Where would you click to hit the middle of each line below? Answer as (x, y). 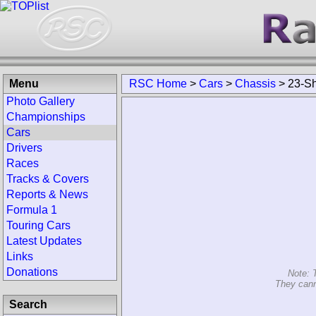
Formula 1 (32, 210)
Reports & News (47, 194)
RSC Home (158, 84)
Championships (46, 117)
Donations (32, 272)
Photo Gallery (41, 101)
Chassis (255, 84)
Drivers (24, 148)
